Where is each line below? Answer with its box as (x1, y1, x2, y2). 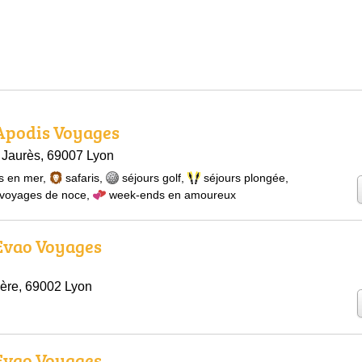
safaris (65, 171, 99, 184)
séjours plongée (204, 171, 285, 184)
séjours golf (122, 171, 181, 184)
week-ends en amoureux (109, 188, 236, 201)
